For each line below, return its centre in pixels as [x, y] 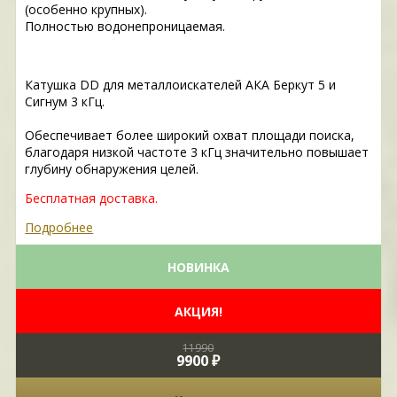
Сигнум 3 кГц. [65, 102]
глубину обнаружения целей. [112, 169]
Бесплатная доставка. [92, 198]
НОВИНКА [198, 267]
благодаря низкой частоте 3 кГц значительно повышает [197, 152]
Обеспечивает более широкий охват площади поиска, [190, 136]
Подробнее [59, 228]
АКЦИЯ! [198, 311]
